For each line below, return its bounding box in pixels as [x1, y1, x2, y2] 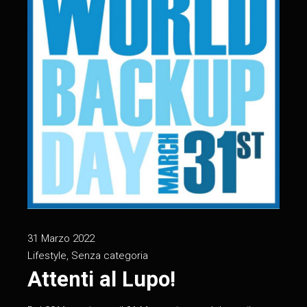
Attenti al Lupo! [27, 266, 176, 292]
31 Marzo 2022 [27, 232, 95, 245]
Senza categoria [71, 249, 149, 262]
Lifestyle [27, 249, 67, 262]
